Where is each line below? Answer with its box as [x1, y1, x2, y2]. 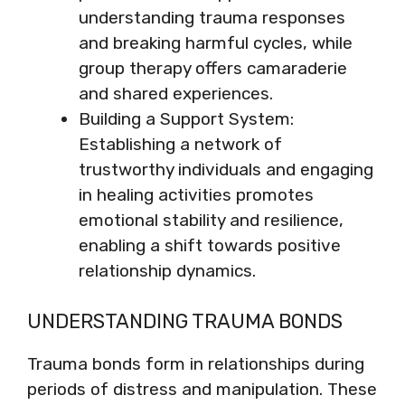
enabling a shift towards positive [79, 235, 341, 256]
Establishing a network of [79, 134, 282, 155]
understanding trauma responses [79, 7, 345, 28]
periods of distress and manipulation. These [27, 378, 377, 400]
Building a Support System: [79, 108, 294, 129]
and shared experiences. [79, 83, 273, 104]
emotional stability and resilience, [79, 210, 344, 231]
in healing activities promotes [79, 184, 314, 205]
